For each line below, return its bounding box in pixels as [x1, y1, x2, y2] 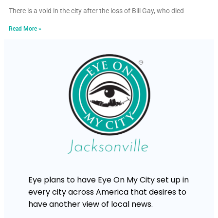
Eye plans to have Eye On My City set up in [28, 174, 189, 185]
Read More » [9, 25, 41, 32]
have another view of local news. [28, 198, 153, 210]
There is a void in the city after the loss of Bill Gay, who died [9, 6, 184, 15]
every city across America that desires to [28, 186, 186, 198]
